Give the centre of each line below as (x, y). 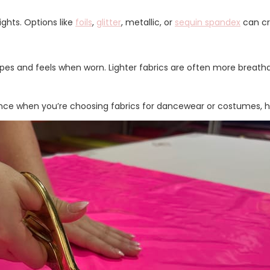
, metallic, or (148, 23)
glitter (109, 23)
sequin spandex (208, 23)
